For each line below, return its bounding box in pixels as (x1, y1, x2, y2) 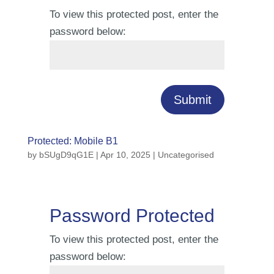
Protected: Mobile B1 (27, 136, 118, 146)
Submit (174, 93, 212, 106)
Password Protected (49, 206, 215, 226)
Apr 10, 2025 (100, 150, 150, 160)
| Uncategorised (150, 150, 214, 160)
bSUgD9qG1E (39, 150, 94, 160)
